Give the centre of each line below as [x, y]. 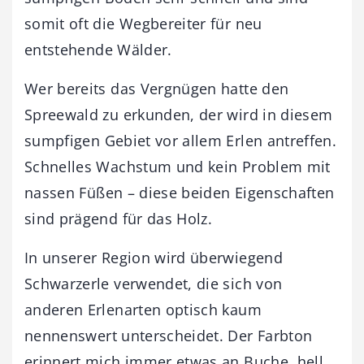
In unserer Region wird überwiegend [154, 257]
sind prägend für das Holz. [119, 218]
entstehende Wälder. [98, 49]
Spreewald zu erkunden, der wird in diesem [179, 114]
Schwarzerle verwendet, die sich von [154, 283]
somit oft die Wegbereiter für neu [143, 23]
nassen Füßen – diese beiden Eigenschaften [180, 192]
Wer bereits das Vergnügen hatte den [157, 88]
